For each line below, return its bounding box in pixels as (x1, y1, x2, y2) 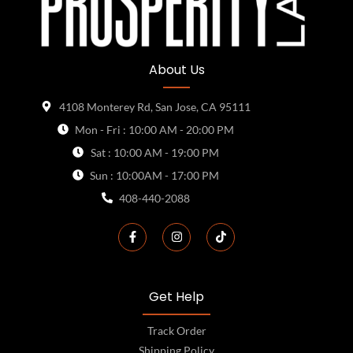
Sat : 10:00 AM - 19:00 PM (90, 145, 219, 159)
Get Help (149, 287, 204, 306)
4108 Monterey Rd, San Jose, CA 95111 (58, 99, 251, 113)
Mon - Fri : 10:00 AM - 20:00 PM (75, 122, 235, 136)
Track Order (147, 323, 206, 337)
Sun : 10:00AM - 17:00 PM (90, 168, 220, 182)
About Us (148, 60, 205, 79)
